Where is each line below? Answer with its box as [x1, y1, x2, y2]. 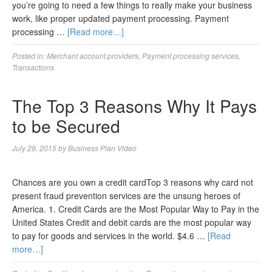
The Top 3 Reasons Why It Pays [12, 93, 257, 118]
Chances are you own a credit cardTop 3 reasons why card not [12, 176, 253, 188]
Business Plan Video [68, 143, 137, 153]
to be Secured [12, 114, 120, 138]
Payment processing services [142, 50, 239, 61]
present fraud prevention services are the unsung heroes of [12, 189, 240, 202]
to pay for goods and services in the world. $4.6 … [12, 229, 208, 242]
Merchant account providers [47, 50, 138, 61]
